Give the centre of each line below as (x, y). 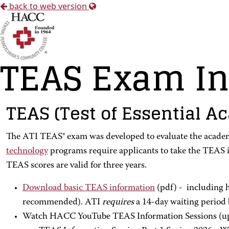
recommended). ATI (62, 202)
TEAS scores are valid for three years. (76, 166)
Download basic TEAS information (89, 188)
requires (119, 202)
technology (27, 151)
